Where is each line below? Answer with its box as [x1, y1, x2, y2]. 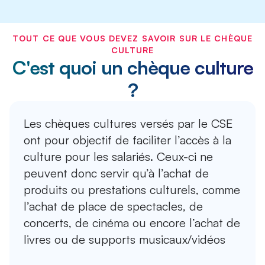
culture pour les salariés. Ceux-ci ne [24, 149, 213, 164]
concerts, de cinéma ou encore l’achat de [24, 215, 240, 231]
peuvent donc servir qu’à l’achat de [24, 166, 209, 181]
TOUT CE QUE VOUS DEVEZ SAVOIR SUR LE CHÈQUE [12, 33, 253, 44]
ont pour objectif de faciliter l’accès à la [24, 132, 231, 148]
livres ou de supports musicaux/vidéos [24, 232, 225, 247]
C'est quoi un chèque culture [12, 56, 253, 80]
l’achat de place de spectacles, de [24, 199, 203, 214]
